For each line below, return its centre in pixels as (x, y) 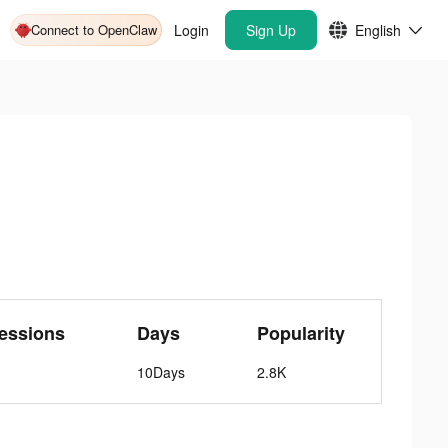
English (378, 30)
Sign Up (271, 30)
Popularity (301, 333)
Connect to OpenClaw (94, 29)
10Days (161, 372)
